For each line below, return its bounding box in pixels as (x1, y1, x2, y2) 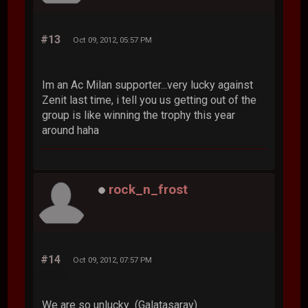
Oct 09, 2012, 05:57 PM (73, 34, 153, 45)
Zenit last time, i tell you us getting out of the (42, 93, 257, 107)
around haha (42, 123, 100, 137)
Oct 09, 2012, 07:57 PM (73, 254, 153, 265)
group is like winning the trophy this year (42, 108, 236, 122)
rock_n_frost (109, 181, 188, 197)
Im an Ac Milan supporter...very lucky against (42, 78, 254, 91)
